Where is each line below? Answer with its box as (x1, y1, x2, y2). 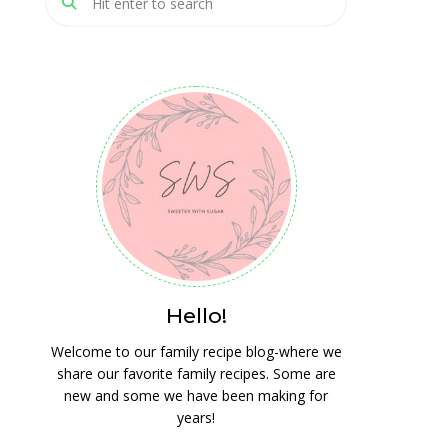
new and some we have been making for (64, 386, 328, 405)
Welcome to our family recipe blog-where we (50, 342, 342, 361)
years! (177, 408, 215, 427)
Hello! (165, 303, 227, 328)
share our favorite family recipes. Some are (56, 364, 336, 383)
